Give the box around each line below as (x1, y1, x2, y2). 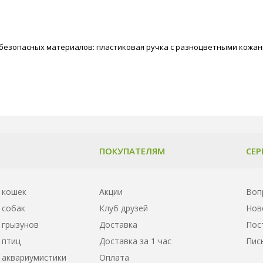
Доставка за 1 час (99, 235, 171, 247)
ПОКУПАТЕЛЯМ (99, 144, 165, 157)
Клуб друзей (99, 202, 148, 214)
